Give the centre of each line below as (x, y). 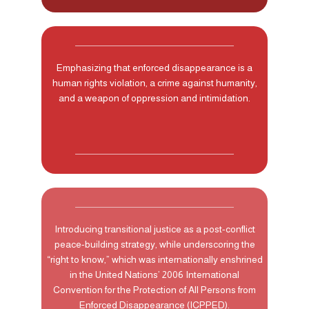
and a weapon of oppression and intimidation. (154, 98)
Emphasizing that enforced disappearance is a (154, 67)
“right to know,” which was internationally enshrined (154, 259)
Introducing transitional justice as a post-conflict (154, 229)
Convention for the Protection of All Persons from (154, 289)
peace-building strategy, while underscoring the (154, 244)
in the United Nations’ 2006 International (154, 274)
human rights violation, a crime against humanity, (154, 82)
